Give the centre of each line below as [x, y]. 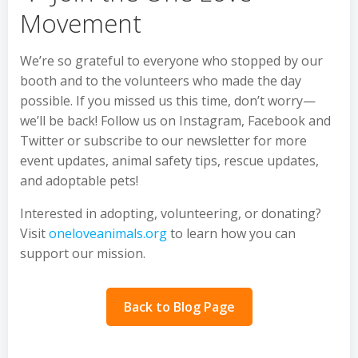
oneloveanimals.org [108, 233]
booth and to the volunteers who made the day [161, 80]
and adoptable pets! [79, 180]
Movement [81, 22]
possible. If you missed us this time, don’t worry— [168, 100]
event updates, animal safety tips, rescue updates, [169, 160]
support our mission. [83, 253]
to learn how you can [231, 233]
